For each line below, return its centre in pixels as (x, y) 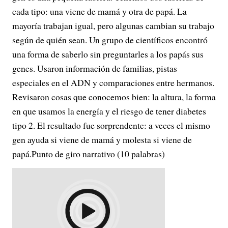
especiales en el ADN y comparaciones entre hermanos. (113, 82)
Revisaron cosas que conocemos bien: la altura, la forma (114, 97)
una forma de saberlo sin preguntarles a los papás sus (108, 54)
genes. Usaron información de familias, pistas (95, 68)
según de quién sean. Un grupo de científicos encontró (110, 40)
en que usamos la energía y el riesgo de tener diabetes (109, 111)
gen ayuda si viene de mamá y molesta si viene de (102, 139)
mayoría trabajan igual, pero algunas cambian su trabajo (113, 25)
